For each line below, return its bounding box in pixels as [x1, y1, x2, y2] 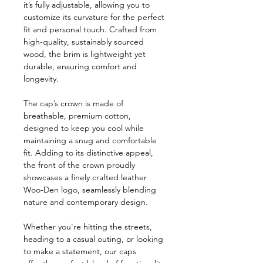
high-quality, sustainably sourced [23, 36, 144, 47]
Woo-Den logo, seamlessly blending [23, 184, 156, 195]
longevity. [23, 73, 59, 84]
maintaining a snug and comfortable [23, 135, 157, 146]
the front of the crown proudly [23, 160, 135, 170]
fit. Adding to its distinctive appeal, [23, 147, 153, 158]
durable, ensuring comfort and [23, 61, 137, 72]
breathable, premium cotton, [23, 110, 131, 121]
